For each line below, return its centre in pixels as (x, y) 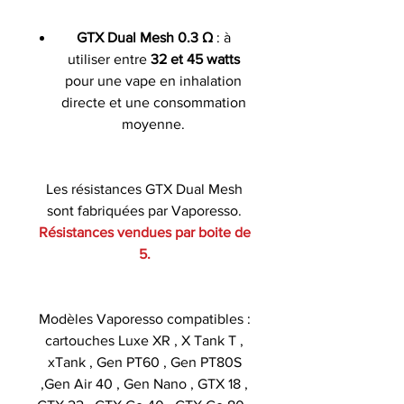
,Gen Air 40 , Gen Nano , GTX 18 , (144, 383)
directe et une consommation (153, 102)
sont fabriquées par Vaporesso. (144, 210)
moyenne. (153, 124)
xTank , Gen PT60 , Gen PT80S (144, 362)
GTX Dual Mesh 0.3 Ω (144, 37)
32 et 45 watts (195, 59)
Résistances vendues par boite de (144, 232)
